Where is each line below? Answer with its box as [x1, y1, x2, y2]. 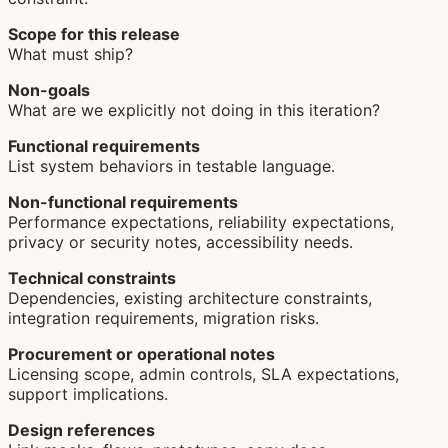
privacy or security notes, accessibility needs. [8, 232, 353, 252]
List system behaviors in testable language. [8, 156, 335, 176]
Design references [8, 420, 155, 440]
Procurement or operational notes [8, 344, 275, 364]
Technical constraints [8, 268, 176, 288]
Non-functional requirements [8, 192, 238, 212]
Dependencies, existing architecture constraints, [8, 288, 372, 308]
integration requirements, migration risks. [8, 308, 319, 328]
